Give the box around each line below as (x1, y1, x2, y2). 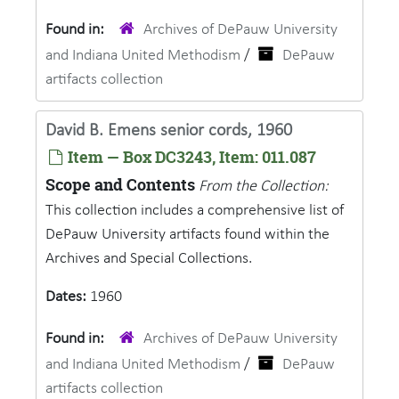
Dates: (45, 289, 90, 305)
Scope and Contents (45, 174, 195, 196)
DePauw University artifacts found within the (45, 226, 330, 243)
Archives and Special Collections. (45, 250, 252, 267)
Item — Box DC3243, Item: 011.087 (64, 146, 316, 168)
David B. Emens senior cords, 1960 (45, 122, 292, 140)
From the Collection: (199, 178, 329, 195)
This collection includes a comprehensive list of (45, 202, 344, 219)
